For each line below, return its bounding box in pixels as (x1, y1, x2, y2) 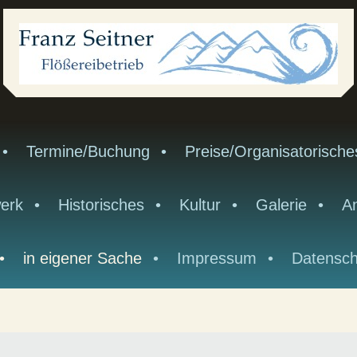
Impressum (177, 249, 257, 267)
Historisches (57, 196, 144, 214)
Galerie (255, 196, 307, 214)
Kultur (178, 196, 221, 214)
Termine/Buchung (25, 143, 150, 160)
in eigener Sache (23, 249, 142, 267)
